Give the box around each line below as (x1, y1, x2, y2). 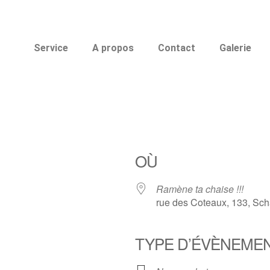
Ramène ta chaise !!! (156, 182, 243, 196)
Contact (158, 42, 196, 54)
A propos (92, 42, 134, 54)
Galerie (219, 42, 252, 54)
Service (34, 42, 69, 54)
